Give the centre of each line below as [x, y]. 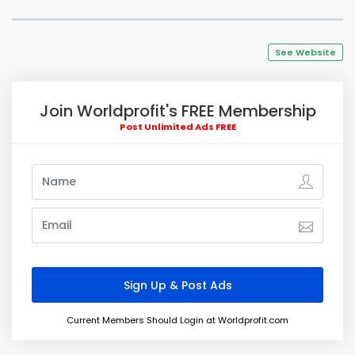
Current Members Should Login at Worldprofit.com [177, 320]
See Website [305, 52]
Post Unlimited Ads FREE [177, 127]
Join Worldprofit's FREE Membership [177, 111]
